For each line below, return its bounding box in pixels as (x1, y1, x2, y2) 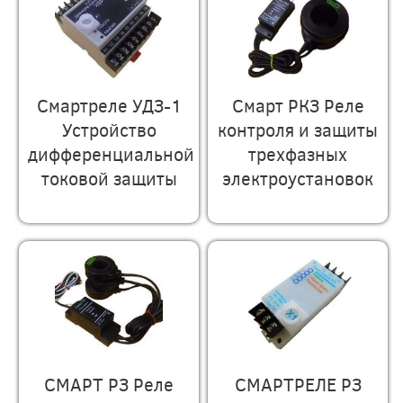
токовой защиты (40, 165, 177, 190)
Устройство (61, 116, 157, 141)
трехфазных (248, 140, 348, 166)
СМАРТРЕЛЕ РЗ (234, 371, 362, 396)
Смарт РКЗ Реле (231, 92, 364, 117)
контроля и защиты (218, 116, 379, 141)
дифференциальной (28, 140, 195, 166)
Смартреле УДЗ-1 (36, 92, 182, 117)
